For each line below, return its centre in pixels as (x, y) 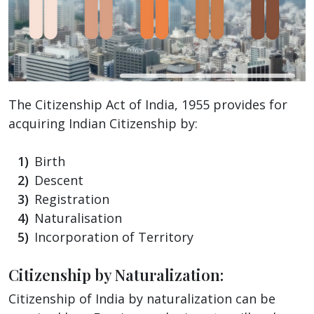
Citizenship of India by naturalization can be (142, 298)
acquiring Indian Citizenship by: (103, 123)
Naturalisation (78, 218)
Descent (59, 180)
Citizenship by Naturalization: (116, 274)
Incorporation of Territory (114, 237)
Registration (71, 199)
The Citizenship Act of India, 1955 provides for (148, 104)
